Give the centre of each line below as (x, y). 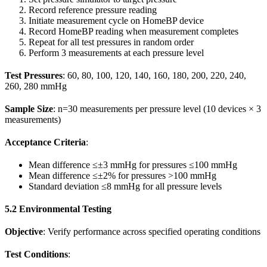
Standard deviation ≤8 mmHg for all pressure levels (125, 187)
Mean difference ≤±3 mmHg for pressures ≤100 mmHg (133, 165)
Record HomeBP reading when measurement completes (133, 32)
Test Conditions (36, 254)
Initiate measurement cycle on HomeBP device (116, 21)
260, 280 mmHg (36, 86)
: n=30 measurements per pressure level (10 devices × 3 (157, 109)
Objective (24, 232)
